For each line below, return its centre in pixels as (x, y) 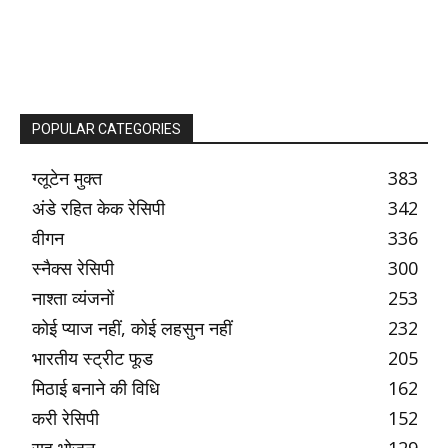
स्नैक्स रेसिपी (73, 268)
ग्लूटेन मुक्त (67, 178)
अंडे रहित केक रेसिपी (98, 208)
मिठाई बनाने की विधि (96, 388)
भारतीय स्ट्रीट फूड (92, 358)
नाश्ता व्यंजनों (73, 298)
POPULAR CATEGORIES (106, 129)
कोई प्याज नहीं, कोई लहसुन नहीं (132, 328)
